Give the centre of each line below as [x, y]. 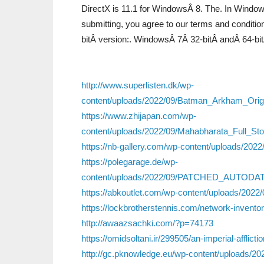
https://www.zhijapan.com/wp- [139, 116]
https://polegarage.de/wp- [130, 162]
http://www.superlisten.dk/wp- [138, 85]
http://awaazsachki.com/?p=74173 [147, 223]
